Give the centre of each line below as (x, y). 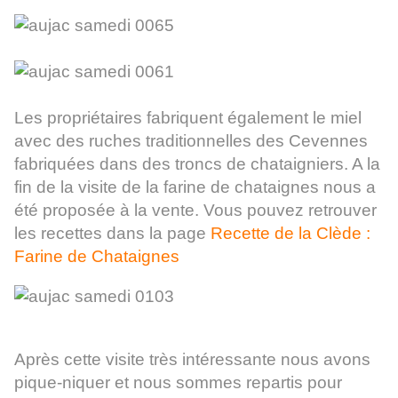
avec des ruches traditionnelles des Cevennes (191, 141)
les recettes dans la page (112, 234)
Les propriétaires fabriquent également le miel (188, 118)
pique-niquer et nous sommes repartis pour (178, 383)
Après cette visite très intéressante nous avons (192, 360)
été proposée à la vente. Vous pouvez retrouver (195, 211)
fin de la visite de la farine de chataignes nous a (195, 187)
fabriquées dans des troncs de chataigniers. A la (197, 164)
